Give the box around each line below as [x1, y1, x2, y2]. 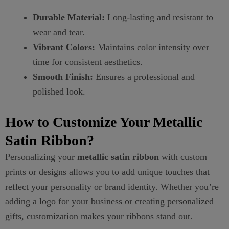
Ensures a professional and [93, 71, 195, 82]
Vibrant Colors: [33, 41, 95, 52]
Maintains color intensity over [95, 41, 209, 52]
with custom [159, 151, 207, 162]
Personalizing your [5, 151, 77, 162]
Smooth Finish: [33, 71, 93, 82]
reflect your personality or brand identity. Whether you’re [5, 181, 219, 192]
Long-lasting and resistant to [105, 12, 213, 22]
